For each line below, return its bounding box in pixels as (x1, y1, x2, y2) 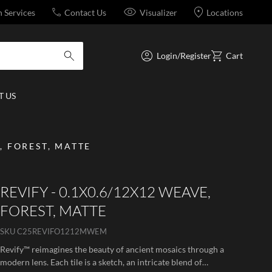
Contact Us (64, 7, 107, 18)
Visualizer (139, 7, 177, 18)
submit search (54, 56, 113, 68)
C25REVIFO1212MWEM (17, 226, 107, 236)
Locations (206, 7, 243, 18)
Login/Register (156, 50, 211, 61)
